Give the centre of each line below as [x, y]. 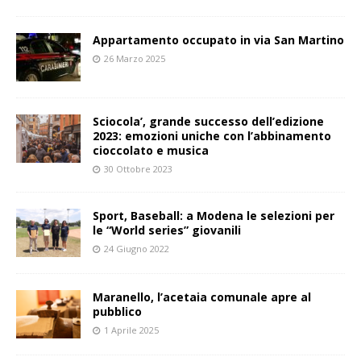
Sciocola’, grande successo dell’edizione [208, 121]
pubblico [117, 311]
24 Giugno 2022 [137, 248]
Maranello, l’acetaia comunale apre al [202, 297]
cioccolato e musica [151, 150]
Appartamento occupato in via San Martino [218, 39]
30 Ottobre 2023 [138, 168]
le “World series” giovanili [167, 230]
